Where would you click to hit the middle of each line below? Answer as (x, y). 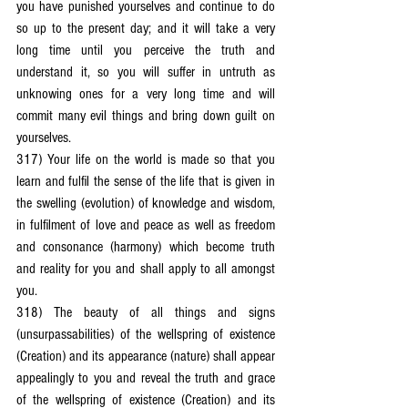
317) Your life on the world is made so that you (146, 159)
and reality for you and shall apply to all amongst (146, 269)
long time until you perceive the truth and (146, 50)
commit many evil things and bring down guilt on (146, 116)
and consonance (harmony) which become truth (146, 247)
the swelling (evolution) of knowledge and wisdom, (146, 203)
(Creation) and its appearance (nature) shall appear (146, 356)
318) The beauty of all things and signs (146, 312)
